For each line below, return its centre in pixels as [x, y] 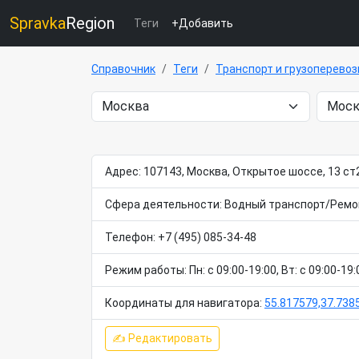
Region [90, 23]
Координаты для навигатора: [185, 303]
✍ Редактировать [162, 338]
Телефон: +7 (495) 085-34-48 [181, 237]
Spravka [38, 23]
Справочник [123, 69]
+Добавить [202, 23]
